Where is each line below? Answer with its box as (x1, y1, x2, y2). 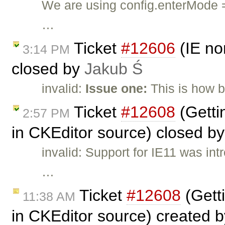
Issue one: (85, 81, 151, 95)
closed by (12, 59, 84, 78)
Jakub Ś (84, 59, 143, 78)
